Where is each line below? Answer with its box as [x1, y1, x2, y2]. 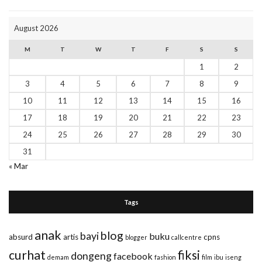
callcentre [171, 233, 202, 242]
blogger [125, 233, 147, 242]
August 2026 [14, 23, 58, 33]
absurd [9, 232, 33, 242]
